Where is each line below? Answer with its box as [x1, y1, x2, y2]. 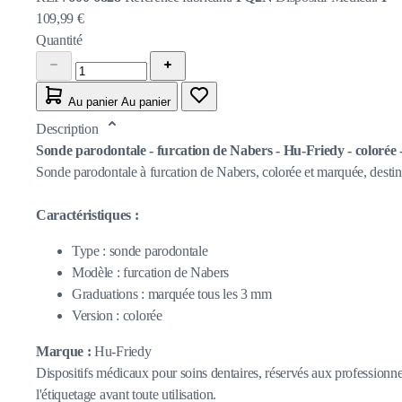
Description [36, 120, 102, 136]
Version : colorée [72, 307, 162, 323]
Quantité [36, 31, 83, 48]
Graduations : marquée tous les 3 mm [72, 285, 272, 301]
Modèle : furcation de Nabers [72, 264, 230, 280]
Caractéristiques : [36, 206, 139, 223]
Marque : [36, 343, 92, 359]
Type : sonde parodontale [72, 242, 208, 258]
